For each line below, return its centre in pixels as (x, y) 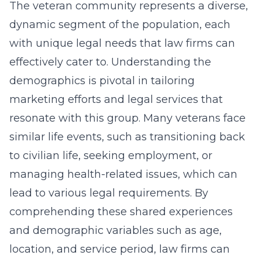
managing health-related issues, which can (123, 174)
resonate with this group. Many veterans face (127, 118)
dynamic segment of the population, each (120, 25)
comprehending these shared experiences (121, 212)
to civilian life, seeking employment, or (111, 156)
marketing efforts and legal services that (116, 99)
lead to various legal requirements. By (109, 193)
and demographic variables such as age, (116, 230)
